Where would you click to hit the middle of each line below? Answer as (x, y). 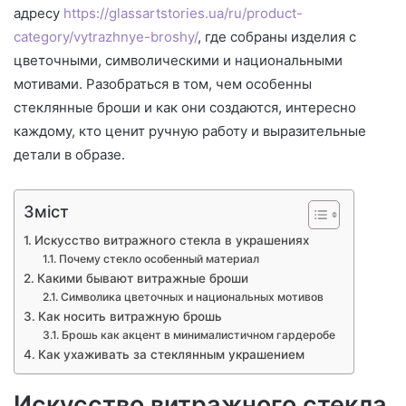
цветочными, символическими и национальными (178, 60)
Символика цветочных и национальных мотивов (192, 296)
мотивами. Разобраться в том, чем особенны (163, 83)
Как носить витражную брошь (130, 316)
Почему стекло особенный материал (159, 258)
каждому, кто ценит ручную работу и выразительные (190, 130)
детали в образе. (69, 154)
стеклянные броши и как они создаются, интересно (185, 107)
